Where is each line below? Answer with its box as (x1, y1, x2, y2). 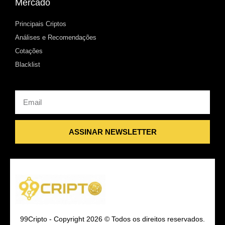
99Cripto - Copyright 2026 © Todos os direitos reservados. (20, 214, 205, 223)
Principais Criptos (15, 20, 66, 28)
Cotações (15, 47, 43, 55)
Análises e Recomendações (15, 33, 96, 41)
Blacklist (15, 60, 40, 68)
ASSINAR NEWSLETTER (68, 127, 157, 136)
